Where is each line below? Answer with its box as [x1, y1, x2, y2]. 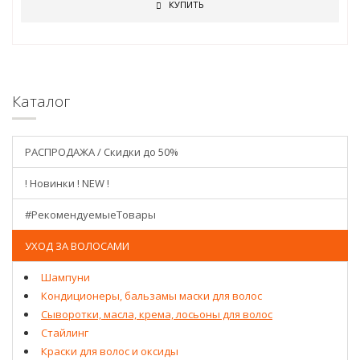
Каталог [12, 91, 70, 112]
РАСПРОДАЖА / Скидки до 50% [25, 145, 178, 159]
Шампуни [41, 270, 90, 284]
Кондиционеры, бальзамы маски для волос [41, 288, 262, 303]
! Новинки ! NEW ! [25, 176, 109, 190]
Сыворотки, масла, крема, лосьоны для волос [41, 307, 272, 321]
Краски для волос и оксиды [41, 344, 178, 358]
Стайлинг [41, 325, 88, 340]
